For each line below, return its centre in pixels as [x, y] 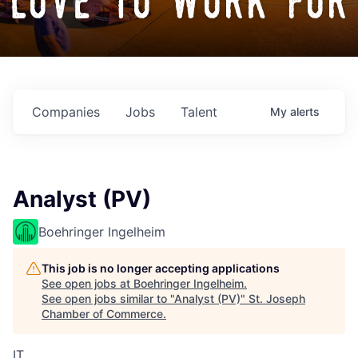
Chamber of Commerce [102, 314]
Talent [199, 112]
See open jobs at [88, 284]
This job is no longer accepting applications [161, 268]
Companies [66, 112]
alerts [305, 112]
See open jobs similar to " [108, 299]
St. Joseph [277, 299]
